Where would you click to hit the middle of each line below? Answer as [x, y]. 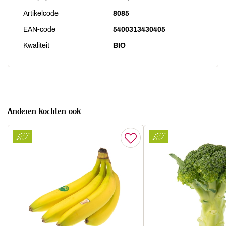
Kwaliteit [36, 46]
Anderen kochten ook [44, 111]
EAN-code [39, 30]
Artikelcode [41, 13]
